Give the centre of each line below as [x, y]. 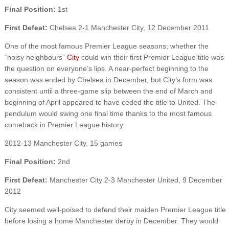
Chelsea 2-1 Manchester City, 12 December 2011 [129, 27]
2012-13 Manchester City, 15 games [63, 143]
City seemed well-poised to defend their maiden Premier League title [115, 209]
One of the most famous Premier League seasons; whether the [106, 46]
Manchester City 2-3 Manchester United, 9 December [135, 180]
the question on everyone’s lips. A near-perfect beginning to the [106, 68]
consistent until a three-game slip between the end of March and [108, 91]
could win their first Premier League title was [151, 57]
